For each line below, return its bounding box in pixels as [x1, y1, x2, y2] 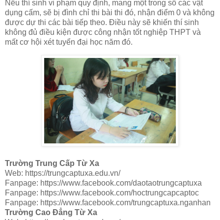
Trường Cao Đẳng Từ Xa [5, 208, 97, 217]
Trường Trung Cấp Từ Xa [5, 159, 99, 168]
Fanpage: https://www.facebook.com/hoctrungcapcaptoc [5, 189, 199, 197]
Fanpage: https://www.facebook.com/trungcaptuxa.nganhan [5, 198, 211, 207]
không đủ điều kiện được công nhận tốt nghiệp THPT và [5, 28, 201, 37]
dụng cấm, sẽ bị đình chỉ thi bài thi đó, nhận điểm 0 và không [5, 8, 215, 17]
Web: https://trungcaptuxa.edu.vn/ [5, 169, 120, 178]
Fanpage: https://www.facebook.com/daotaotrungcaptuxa [5, 179, 202, 188]
